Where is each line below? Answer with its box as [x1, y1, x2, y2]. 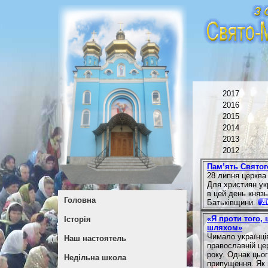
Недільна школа [63, 253, 126, 263]
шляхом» [207, 223, 242, 232]
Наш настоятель [63, 234, 126, 243]
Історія [63, 214, 91, 224]
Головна [63, 195, 96, 205]
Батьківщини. [207, 198, 258, 207]
